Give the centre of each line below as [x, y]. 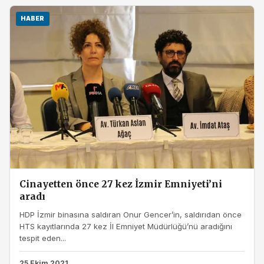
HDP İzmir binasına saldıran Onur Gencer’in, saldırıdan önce [131, 214]
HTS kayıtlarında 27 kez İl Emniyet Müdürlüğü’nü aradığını [126, 226]
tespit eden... [43, 238]
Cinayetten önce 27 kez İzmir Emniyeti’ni [121, 184]
